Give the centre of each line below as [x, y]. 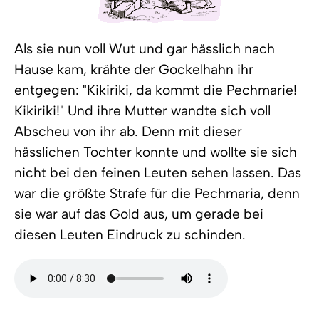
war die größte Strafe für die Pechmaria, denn [157, 193]
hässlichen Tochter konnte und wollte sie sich [156, 152]
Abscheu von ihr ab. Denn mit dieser [128, 131]
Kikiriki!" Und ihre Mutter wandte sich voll [142, 111]
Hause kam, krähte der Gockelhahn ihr [134, 69]
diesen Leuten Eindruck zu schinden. [130, 235]
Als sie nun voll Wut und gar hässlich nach [145, 49]
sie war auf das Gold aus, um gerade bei [139, 214]
